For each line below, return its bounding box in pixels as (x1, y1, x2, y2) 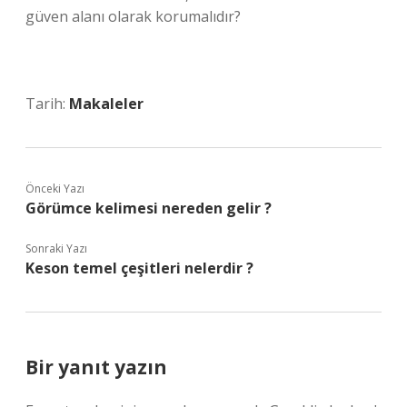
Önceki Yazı (25, 181, 84, 196)
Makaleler (69, 94, 144, 114)
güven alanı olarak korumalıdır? (25, 6, 241, 26)
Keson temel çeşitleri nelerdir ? (25, 258, 253, 278)
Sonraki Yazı (25, 241, 87, 256)
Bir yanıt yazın (25, 354, 167, 380)
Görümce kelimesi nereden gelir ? (25, 198, 272, 218)
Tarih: (25, 94, 69, 114)
